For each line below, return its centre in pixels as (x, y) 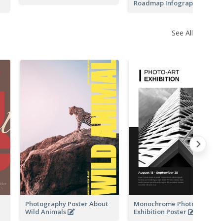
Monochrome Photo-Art (171, 203)
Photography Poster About (67, 203)
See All (182, 33)
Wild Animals (46, 211)
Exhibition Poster (161, 211)
